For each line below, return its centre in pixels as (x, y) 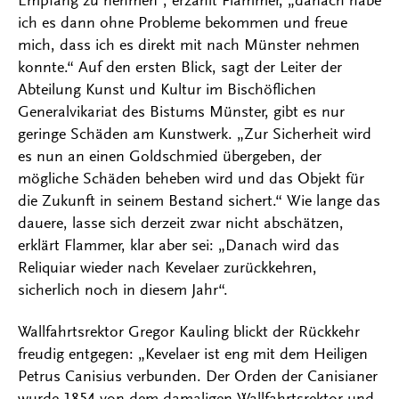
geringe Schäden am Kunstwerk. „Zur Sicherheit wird (195, 134)
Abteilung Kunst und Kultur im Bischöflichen (167, 90)
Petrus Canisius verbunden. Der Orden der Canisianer (198, 376)
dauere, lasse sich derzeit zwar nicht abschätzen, (181, 223)
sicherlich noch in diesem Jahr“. (123, 290)
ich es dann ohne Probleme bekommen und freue (183, 23)
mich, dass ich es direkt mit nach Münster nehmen (189, 45)
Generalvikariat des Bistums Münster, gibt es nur (181, 112)
